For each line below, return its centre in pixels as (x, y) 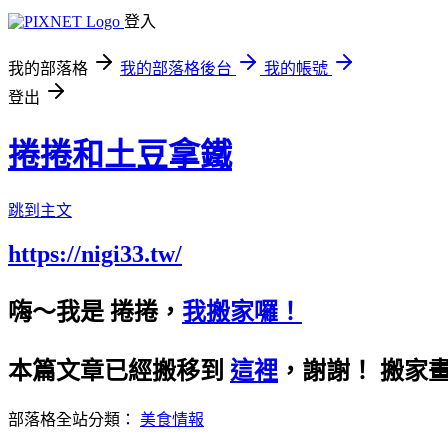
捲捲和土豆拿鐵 (120, 155)
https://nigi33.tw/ (95, 253)
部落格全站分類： (74, 419)
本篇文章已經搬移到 (119, 370)
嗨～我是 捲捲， (95, 311)
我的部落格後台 (176, 68)
